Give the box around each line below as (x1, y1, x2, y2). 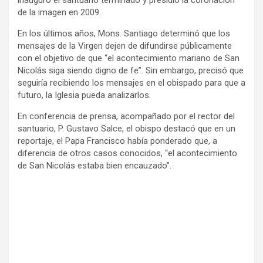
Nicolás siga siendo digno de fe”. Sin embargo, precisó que (18, 65, 244, 76)
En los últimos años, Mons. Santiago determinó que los (18, 28, 230, 39)
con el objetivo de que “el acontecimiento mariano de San (18, 52, 240, 63)
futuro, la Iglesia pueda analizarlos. (18, 89, 151, 100)
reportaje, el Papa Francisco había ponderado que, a (18, 135, 217, 146)
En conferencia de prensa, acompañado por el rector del (18, 110, 235, 122)
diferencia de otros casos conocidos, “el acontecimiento (18, 147, 237, 159)
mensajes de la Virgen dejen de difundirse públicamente (18, 40, 232, 51)
